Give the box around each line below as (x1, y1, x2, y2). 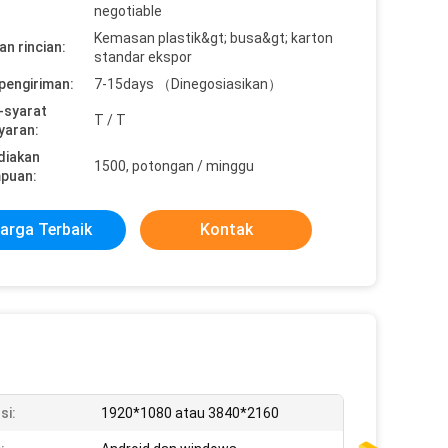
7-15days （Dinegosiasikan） (94, 76, 282, 92)
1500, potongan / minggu (94, 158, 254, 174)
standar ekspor (94, 49, 192, 65)
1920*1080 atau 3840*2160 (101, 405, 279, 421)
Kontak (199, 220, 253, 239)
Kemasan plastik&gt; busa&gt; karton (94, 30, 333, 46)
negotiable (94, 3, 162, 19)
